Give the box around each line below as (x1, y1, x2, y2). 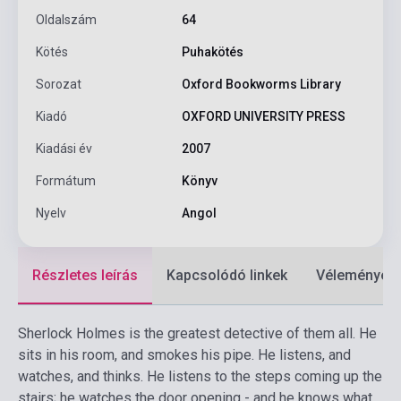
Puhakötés (181, 45, 243, 60)
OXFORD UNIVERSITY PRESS (181, 109, 346, 124)
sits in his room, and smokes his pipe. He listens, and (18, 346, 351, 364)
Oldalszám (36, 13, 97, 28)
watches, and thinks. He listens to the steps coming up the (18, 368, 382, 386)
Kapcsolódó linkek (166, 267, 287, 285)
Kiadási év (36, 141, 92, 157)
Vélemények (316, 267, 396, 285)
